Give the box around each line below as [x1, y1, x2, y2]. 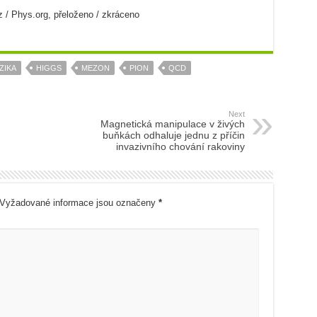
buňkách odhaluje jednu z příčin [102, 129, 245, 141]
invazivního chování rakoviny [115, 141, 245, 152]
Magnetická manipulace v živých [100, 118, 245, 129]
